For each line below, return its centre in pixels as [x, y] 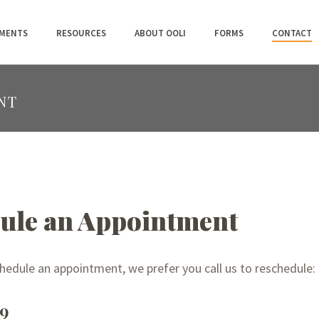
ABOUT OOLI [160, 33]
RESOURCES [81, 33]
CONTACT [292, 33]
